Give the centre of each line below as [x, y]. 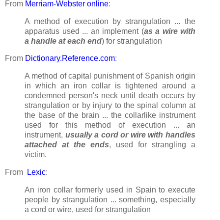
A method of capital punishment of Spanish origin [110, 76]
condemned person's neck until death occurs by [110, 96]
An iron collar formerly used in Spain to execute [110, 190]
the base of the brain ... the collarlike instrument [110, 115]
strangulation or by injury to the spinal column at [110, 106]
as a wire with [169, 31]
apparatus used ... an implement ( [84, 31]
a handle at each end [63, 41]
